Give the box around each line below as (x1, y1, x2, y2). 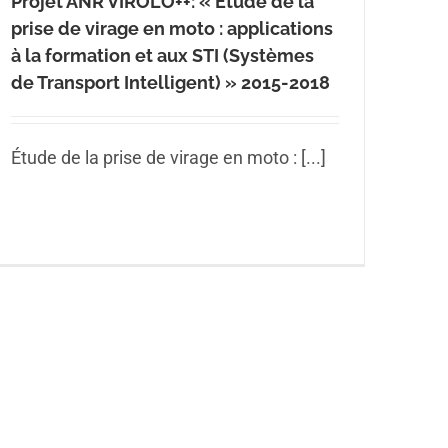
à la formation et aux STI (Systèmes (11, 44, 314, 66)
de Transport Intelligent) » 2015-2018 (11, 71, 330, 93)
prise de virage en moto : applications (11, 17, 333, 39)
